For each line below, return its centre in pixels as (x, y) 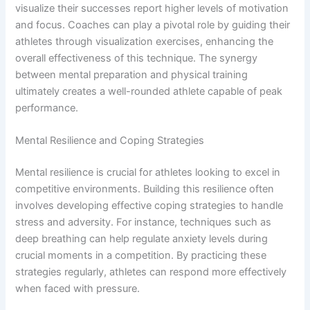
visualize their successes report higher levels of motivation (152, 8)
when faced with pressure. (78, 288)
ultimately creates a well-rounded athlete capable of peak (149, 91)
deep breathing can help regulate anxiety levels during (142, 238)
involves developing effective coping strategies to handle (149, 205)
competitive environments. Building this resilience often (145, 189)
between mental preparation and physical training (132, 74)
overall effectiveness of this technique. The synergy (137, 58)
